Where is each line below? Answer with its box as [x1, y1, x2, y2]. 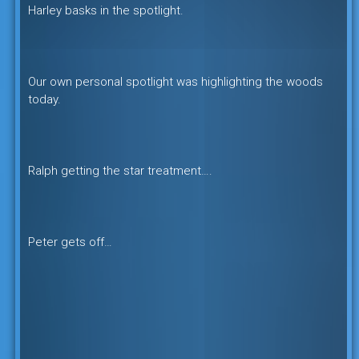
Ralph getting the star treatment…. [27, 163, 212, 178]
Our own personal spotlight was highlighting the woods [27, 75, 323, 89]
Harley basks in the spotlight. [27, 3, 184, 18]
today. [27, 92, 61, 107]
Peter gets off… [27, 235, 112, 249]
